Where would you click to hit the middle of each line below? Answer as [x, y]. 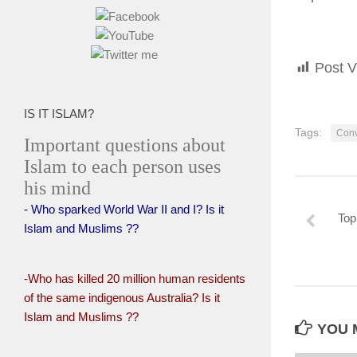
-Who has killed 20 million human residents [135, 279]
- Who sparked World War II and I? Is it [124, 209]
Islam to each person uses [122, 167]
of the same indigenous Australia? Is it [122, 298]
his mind [57, 188]
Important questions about [125, 145]
